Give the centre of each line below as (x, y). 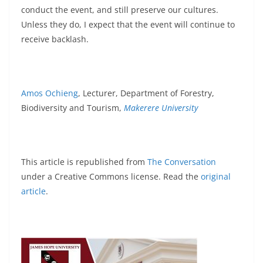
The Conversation (182, 162)
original (216, 176)
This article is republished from (84, 162)
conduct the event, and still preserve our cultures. (120, 10)
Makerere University (161, 108)
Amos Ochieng (50, 93)
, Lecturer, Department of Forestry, (146, 93)
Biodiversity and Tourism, (73, 108)
